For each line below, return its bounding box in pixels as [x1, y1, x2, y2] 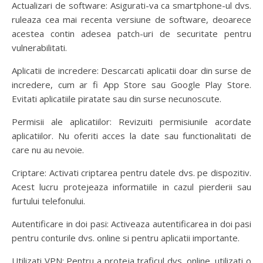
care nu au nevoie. [12, 143, 84, 156]
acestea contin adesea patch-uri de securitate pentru [12, 27, 251, 39]
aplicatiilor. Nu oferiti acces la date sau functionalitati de [12, 129, 251, 141]
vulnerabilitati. [12, 41, 67, 53]
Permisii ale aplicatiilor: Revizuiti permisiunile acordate [12, 115, 251, 127]
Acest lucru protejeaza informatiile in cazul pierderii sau [12, 180, 251, 193]
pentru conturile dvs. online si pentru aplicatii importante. [12, 231, 240, 244]
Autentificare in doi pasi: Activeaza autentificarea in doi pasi [12, 217, 251, 230]
